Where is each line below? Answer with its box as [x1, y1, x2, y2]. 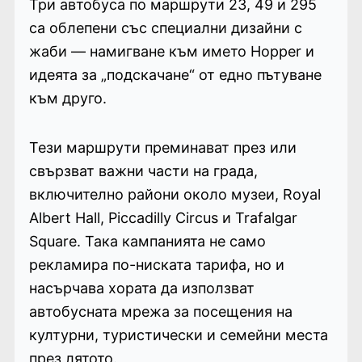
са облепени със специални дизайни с [28, 19, 302, 37]
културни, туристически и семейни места [28, 326, 328, 344]
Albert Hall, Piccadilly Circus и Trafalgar [28, 209, 297, 227]
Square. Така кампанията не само [28, 233, 266, 250]
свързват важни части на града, [28, 162, 258, 180]
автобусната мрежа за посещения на [28, 303, 293, 321]
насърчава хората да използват [28, 280, 255, 297]
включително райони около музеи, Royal [28, 186, 321, 204]
